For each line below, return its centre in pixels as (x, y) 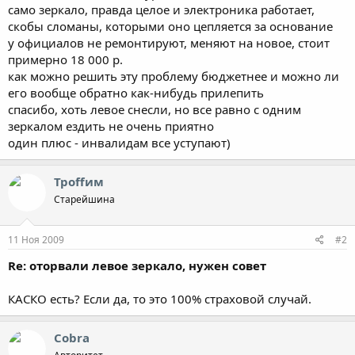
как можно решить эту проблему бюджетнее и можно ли (174, 76)
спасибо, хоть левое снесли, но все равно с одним (155, 109)
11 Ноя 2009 (36, 240)
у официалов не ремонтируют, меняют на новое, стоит (169, 42)
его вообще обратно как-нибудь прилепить (136, 92)
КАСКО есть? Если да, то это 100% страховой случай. (160, 299)
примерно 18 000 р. (65, 59)
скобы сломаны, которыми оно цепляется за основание (170, 26)
